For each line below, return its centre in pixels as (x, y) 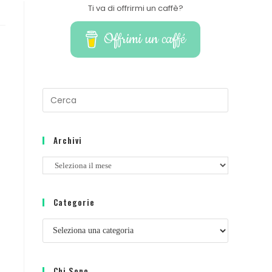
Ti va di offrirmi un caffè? (135, 8)
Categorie (74, 202)
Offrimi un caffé (144, 39)
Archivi (68, 140)
